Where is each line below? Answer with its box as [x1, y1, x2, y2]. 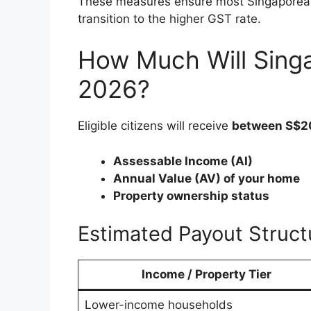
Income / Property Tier [141, 267, 271, 282]
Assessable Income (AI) [113, 153, 253, 168]
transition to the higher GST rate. [78, 11, 261, 26]
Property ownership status [113, 188, 269, 203]
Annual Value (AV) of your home [113, 171, 300, 185]
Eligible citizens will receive [78, 119, 232, 133]
